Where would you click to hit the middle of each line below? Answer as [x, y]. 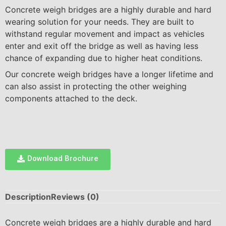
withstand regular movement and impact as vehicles [105, 34]
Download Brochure [63, 158]
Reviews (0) [75, 197]
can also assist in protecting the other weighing [96, 86]
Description [28, 197]
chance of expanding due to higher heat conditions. [104, 58]
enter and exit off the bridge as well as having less [102, 46]
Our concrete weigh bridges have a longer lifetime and [109, 74]
